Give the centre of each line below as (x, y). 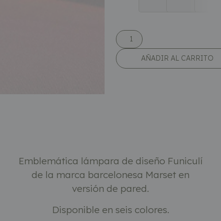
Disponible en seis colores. (110, 209)
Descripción (110, 127)
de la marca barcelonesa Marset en (110, 175)
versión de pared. (110, 189)
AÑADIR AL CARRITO (177, 58)
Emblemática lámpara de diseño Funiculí (110, 161)
